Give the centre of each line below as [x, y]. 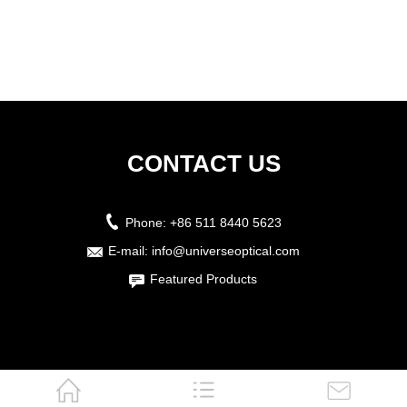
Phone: [148, 223]
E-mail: [129, 251]
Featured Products [203, 279]
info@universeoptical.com [225, 251]
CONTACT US [203, 164]
